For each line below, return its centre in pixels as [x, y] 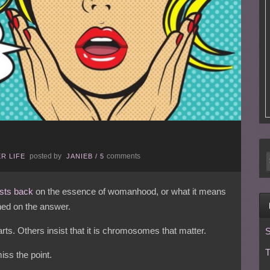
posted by [46, 156]
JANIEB [80, 156]
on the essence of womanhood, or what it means [130, 191]
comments [124, 156]
